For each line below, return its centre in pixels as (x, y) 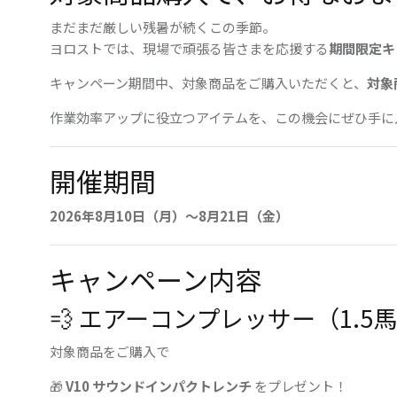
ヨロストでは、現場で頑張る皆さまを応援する (189, 49)
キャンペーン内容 (156, 280)
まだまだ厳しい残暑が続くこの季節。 (163, 27)
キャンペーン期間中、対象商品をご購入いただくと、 (208, 83)
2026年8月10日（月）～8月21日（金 (163, 216)
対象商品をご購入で (109, 352)
